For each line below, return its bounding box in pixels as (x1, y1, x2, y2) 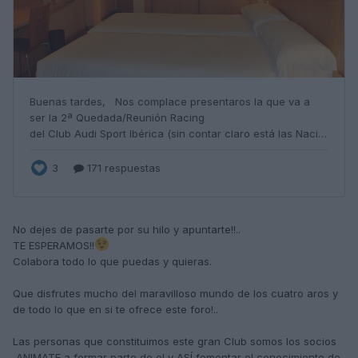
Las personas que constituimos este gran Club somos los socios (13, 335, 336, 348)
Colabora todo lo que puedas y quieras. (13, 255, 212, 268)
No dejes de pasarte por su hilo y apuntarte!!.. (13, 223, 241, 237)
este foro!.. (165, 303, 218, 316)
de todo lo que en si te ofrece (13, 303, 162, 316)
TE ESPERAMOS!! (13, 239, 94, 253)
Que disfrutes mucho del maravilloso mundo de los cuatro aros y (13, 287, 338, 300)
